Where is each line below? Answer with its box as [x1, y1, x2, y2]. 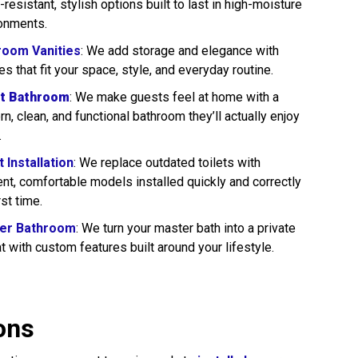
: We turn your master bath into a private [76, 221, 296, 236]
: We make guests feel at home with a [70, 89, 279, 105]
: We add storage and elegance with [81, 43, 279, 58]
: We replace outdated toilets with [74, 155, 261, 170]
